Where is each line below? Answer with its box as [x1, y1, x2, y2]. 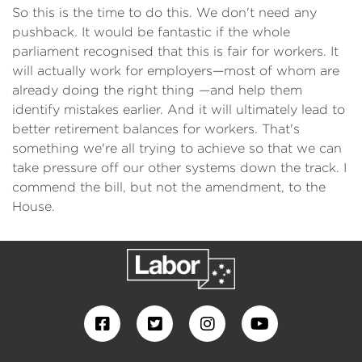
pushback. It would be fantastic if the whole [12, 25, 290, 39]
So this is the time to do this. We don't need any [12, 6, 317, 19]
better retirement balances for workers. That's [12, 122, 300, 136]
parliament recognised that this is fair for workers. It [12, 44, 339, 58]
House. [12, 200, 59, 213]
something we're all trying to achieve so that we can [12, 141, 342, 155]
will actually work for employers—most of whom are [12, 64, 339, 78]
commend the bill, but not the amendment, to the [12, 180, 326, 194]
